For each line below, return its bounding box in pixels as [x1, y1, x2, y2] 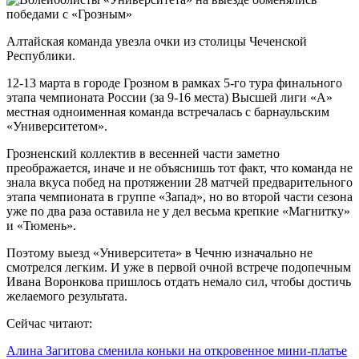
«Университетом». [6, 119, 107, 133]
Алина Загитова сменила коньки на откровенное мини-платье [6, 343, 347, 357]
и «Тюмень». [6, 218, 76, 232]
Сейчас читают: [6, 316, 92, 330]
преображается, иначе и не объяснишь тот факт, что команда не [6, 160, 353, 175]
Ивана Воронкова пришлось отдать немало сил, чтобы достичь [6, 274, 351, 288]
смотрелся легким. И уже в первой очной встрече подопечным [6, 260, 351, 274]
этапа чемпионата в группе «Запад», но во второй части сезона [6, 189, 353, 204]
